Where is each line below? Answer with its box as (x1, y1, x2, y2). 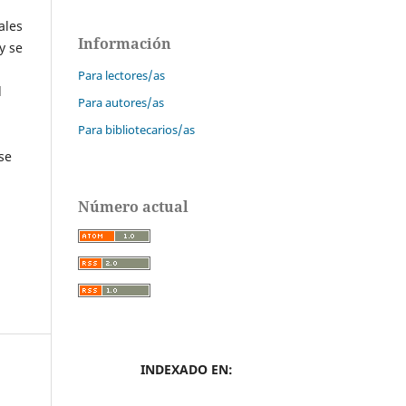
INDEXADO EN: (140, 360, 233, 378)
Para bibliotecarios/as (78, 121, 195, 139)
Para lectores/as (78, 67, 165, 84)
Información (78, 34, 171, 54)
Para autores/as (78, 94, 164, 111)
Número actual (78, 197, 188, 217)
